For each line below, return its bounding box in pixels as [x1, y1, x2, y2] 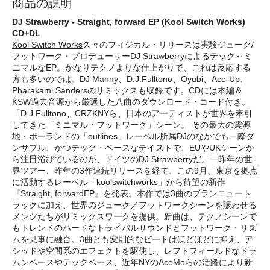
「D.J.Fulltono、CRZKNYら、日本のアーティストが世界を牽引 [12, 108, 253, 118]
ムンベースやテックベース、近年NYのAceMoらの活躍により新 [12, 257, 253, 267]
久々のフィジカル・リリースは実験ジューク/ [83, 39, 254, 49]
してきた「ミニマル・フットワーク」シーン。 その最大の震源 [12, 119, 251, 130]
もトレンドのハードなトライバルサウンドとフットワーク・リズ [12, 222, 257, 233]
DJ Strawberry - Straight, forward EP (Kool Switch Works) [12, 16, 245, 27]
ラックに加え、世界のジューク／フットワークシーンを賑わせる [12, 199, 257, 210]
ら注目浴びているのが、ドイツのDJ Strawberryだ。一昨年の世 [12, 154, 252, 164]
